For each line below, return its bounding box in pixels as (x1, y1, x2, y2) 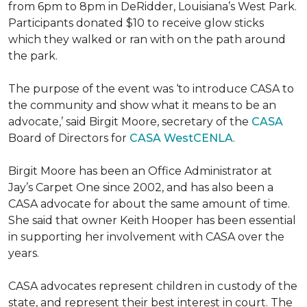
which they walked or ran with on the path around (8, 33, 286, 46)
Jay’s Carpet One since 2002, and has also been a (8, 181, 273, 194)
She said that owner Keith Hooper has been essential (8, 214, 296, 227)
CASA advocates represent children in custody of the (8, 280, 297, 293)
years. (8, 247, 39, 260)
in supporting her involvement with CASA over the (8, 230, 284, 243)
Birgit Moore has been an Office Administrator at (8, 164, 272, 177)
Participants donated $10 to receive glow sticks (8, 16, 264, 29)
